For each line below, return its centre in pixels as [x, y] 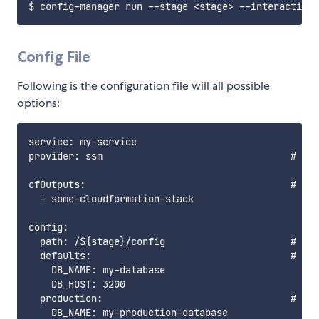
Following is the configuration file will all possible [143, 86]
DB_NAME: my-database [97, 270]
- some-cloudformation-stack [111, 199]
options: [38, 103]
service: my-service [83, 142]
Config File [54, 57]
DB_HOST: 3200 [77, 284]
